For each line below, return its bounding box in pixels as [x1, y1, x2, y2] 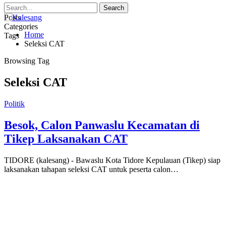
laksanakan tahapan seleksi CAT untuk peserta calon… [4, 164, 179, 174]
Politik [4, 99, 25, 108]
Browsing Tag [4, 56, 49, 65]
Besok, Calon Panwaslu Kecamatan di [4, 118, 200, 132]
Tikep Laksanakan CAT [4, 132, 128, 145]
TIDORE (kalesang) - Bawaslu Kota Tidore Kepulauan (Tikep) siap [4, 155, 220, 164]
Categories [4, 22, 38, 31]
